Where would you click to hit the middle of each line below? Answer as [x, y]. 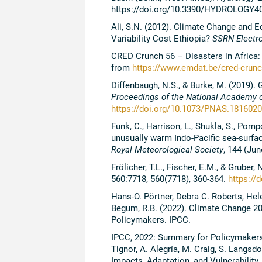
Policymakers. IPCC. [151, 220]
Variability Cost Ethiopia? [161, 38]
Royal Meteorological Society [167, 149]
